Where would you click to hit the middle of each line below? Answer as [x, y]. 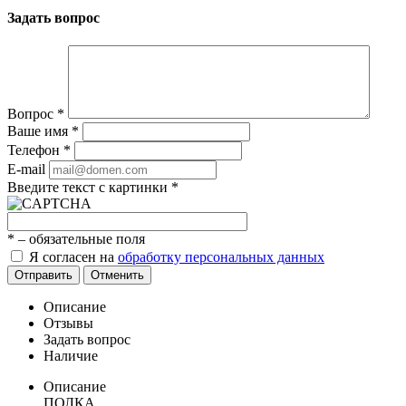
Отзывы [68, 324]
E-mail [26, 169]
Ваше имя [39, 131]
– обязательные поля [80, 239]
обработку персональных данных [221, 257]
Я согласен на [73, 257]
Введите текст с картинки [89, 188]
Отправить [43, 275]
